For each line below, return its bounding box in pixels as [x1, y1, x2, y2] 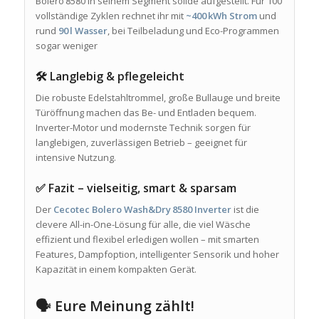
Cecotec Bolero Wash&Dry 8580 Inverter [53, 202, 231, 216]
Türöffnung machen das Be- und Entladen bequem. [35, 105, 256, 119]
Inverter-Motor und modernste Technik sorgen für [35, 120, 251, 134]
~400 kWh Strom [185, 9, 257, 22]
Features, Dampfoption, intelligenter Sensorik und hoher [35, 247, 279, 261]
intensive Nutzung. [35, 150, 116, 164]
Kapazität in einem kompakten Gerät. [35, 262, 197, 276]
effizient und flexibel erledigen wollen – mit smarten [35, 232, 259, 246]
